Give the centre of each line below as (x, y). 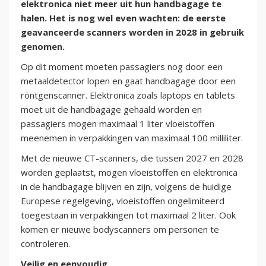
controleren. (45, 244)
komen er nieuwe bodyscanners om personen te (120, 229)
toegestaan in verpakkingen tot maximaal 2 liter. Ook (128, 215)
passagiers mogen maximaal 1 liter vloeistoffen (118, 124)
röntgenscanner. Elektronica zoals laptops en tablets (128, 95)
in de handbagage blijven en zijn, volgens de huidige (126, 187)
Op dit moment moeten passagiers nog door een (122, 67)
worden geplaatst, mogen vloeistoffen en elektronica (129, 172)
